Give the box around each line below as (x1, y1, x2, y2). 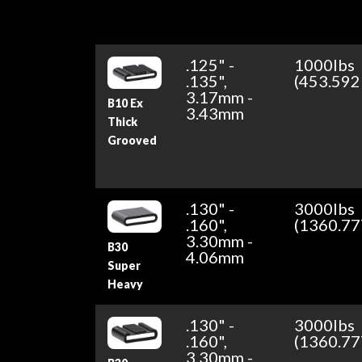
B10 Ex (107, 96, 144, 111)
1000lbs (294, 55, 356, 74)
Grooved (107, 133, 158, 148)
